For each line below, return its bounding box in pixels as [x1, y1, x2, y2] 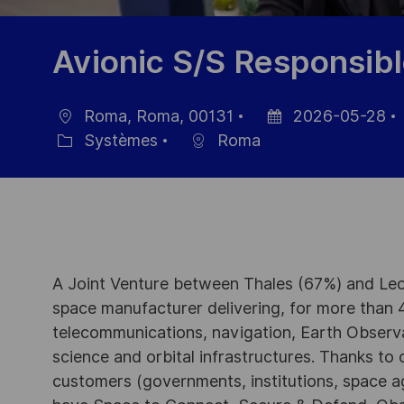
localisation [38, 124, 123, 144]
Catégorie [38, 149, 113, 169]
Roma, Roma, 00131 [79, 106, 234, 126]
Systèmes [79, 131, 158, 151]
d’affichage [247, 149, 330, 169]
